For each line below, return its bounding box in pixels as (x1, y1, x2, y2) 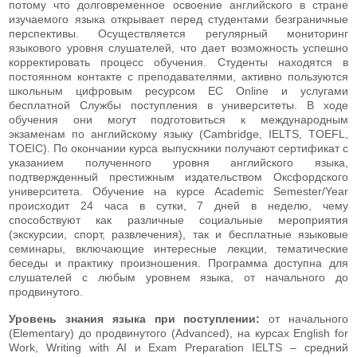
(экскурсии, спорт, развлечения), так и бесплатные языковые (9, 227, 348, 241)
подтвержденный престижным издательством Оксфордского (9, 170, 348, 183)
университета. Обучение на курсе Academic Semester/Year (9, 184, 348, 198)
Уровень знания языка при (9, 312, 184, 325)
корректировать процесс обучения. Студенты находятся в (9, 55, 348, 69)
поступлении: (183, 312, 261, 325)
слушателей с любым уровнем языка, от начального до (9, 270, 348, 284)
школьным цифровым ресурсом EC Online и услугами (9, 84, 348, 97)
